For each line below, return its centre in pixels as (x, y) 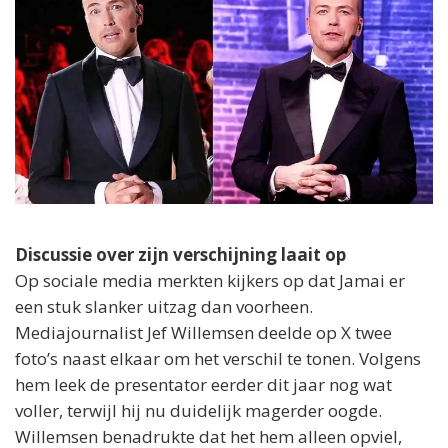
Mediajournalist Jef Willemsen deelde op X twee (203, 332)
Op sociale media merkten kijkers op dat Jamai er (210, 280)
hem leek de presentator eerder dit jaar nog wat (203, 384)
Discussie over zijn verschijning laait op (180, 254)
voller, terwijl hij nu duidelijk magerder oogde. (198, 410)
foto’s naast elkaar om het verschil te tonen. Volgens (218, 358)
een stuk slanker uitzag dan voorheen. (164, 306)
